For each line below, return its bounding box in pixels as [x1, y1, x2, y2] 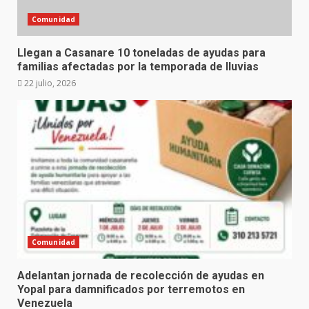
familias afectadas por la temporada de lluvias [17, 60, 259, 73]
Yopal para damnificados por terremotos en [17, 283, 245, 296]
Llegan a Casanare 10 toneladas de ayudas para [17, 46, 266, 59]
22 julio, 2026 [22, 77, 76, 89]
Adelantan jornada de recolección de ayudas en [17, 269, 264, 282]
